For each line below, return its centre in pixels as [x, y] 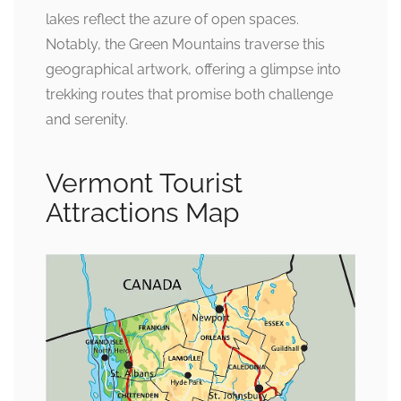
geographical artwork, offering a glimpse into [193, 70]
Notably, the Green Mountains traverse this [185, 45]
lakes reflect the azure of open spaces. [172, 20]
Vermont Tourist [144, 183]
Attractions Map [143, 213]
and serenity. [87, 120]
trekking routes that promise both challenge [189, 95]
